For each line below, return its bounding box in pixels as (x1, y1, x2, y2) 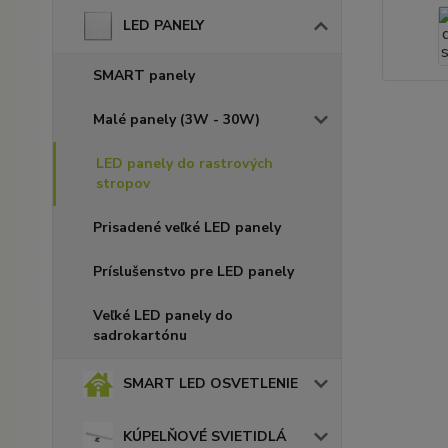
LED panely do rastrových (96, 154, 273, 173)
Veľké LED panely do (93, 306, 233, 325)
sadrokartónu (93, 326, 187, 345)
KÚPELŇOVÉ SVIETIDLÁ (123, 426, 286, 446)
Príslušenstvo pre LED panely (93, 262, 294, 281)
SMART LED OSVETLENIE (123, 374, 298, 394)
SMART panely (93, 66, 195, 85)
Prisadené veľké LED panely (93, 218, 281, 237)
